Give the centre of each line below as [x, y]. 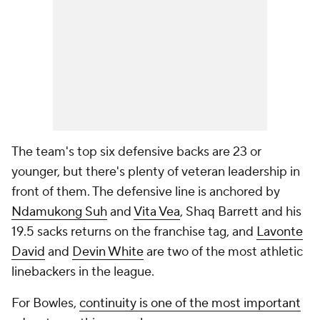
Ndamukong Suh [59, 212]
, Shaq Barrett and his [241, 212]
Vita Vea [157, 212]
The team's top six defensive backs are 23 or [136, 152]
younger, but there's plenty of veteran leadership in [156, 172]
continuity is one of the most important [190, 303]
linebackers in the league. [83, 272]
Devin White [108, 252]
